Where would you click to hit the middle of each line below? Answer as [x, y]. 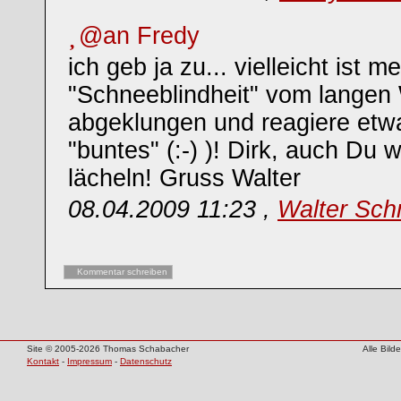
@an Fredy [139, 36]
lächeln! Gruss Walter [184, 178]
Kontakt [43, 361]
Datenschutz [146, 361]
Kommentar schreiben [122, 272]
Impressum [90, 361]
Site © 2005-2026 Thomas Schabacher [108, 349]
